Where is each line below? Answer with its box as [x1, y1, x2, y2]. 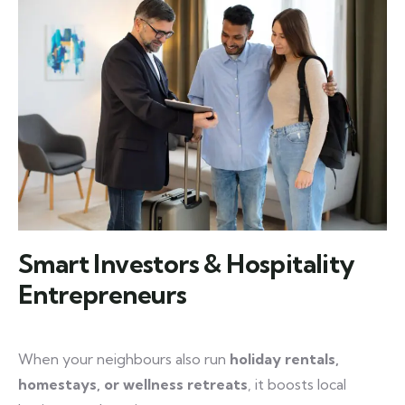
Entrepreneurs [18, 278, 187, 311]
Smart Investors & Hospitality [18, 248, 355, 280]
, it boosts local [248, 375, 346, 394]
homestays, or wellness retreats [18, 375, 248, 394]
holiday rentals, [230, 350, 339, 369]
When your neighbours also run [18, 350, 230, 369]
